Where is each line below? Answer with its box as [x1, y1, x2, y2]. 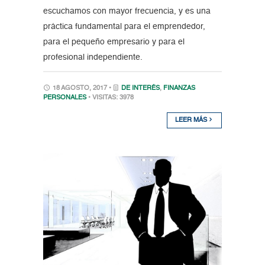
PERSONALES [43, 95, 86, 102]
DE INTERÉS [121, 85, 160, 92]
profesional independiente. [43, 53, 143, 62]
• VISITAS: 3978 [88, 95, 134, 102]
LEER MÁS [175, 117, 209, 124]
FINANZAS [163, 85, 195, 92]
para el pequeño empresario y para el [43, 38, 185, 47]
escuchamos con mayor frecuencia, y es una [43, 7, 211, 16]
